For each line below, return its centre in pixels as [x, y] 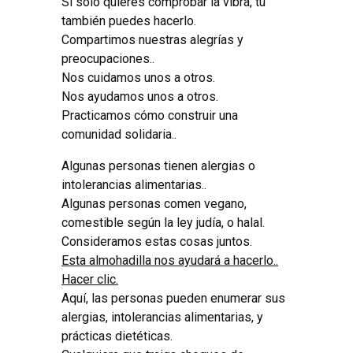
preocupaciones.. [108, 58]
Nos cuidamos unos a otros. [138, 77]
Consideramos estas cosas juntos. [157, 241]
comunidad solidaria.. [119, 134]
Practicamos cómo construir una [150, 115]
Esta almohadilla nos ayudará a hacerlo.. [170, 260]
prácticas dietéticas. [117, 336]
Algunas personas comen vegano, [154, 203]
